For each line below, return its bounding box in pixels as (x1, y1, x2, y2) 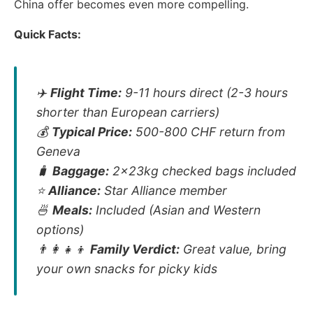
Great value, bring (180, 241, 286, 256)
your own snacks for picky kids (36, 261, 217, 276)
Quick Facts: (14, 27, 81, 41)
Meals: (52, 202, 92, 217)
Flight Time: (50, 85, 122, 100)
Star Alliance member (101, 182, 227, 198)
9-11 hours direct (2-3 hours (122, 85, 288, 100)
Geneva (36, 143, 80, 159)
